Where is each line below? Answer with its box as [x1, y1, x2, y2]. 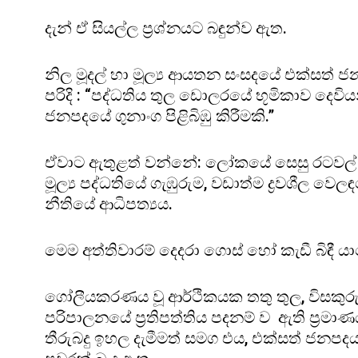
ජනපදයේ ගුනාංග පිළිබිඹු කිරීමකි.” [45, 105, 274, 125]
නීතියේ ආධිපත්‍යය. [45, 193, 173, 213]
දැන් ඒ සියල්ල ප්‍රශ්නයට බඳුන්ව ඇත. [45, 18, 291, 38]
